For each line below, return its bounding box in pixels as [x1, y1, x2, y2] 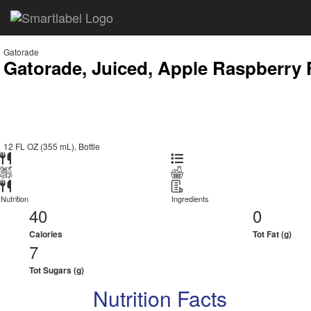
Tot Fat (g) [253, 228, 292, 240]
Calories [28, 228, 62, 240]
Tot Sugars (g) [28, 264, 84, 276]
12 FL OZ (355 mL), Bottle [3, 140, 100, 152]
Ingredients [171, 193, 209, 204]
